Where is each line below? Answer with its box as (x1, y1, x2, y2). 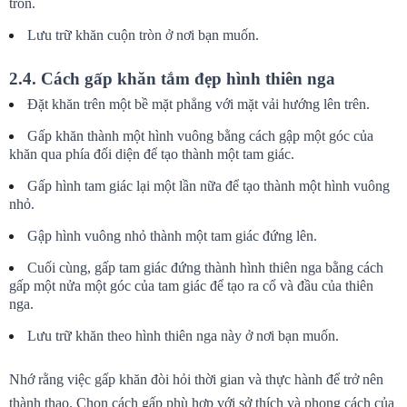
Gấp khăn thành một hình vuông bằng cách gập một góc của (27, 127, 373, 144)
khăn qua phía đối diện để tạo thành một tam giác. (9, 145, 294, 162)
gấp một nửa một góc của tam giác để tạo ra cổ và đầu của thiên (9, 277, 373, 293)
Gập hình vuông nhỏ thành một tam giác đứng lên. (27, 227, 317, 243)
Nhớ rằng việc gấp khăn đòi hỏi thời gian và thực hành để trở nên (9, 371, 383, 387)
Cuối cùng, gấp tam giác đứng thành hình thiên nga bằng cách (27, 259, 383, 275)
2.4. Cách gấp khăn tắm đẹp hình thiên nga (9, 68, 335, 88)
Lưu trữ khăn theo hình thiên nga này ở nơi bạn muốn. (27, 327, 339, 343)
